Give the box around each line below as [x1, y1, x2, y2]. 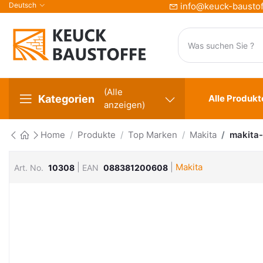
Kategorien [38, 92, 95, 105]
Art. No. [14, 162, 43, 173]
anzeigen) [104, 99, 145, 110]
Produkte [77, 129, 116, 140]
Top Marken [128, 129, 177, 140]
